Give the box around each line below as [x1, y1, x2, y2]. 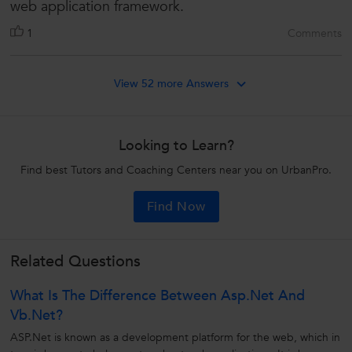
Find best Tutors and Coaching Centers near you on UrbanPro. [20, 163, 332, 178]
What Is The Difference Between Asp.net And [10, 286, 305, 306]
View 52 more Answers [114, 76, 229, 92]
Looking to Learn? [118, 136, 234, 156]
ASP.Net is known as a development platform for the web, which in [10, 330, 340, 346]
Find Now [146, 198, 206, 216]
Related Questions [10, 251, 141, 273]
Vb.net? [10, 306, 63, 326]
